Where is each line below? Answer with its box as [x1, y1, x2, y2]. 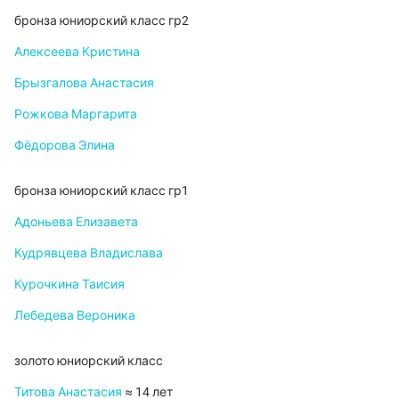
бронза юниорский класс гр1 [14, 183, 189, 199]
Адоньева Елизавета [14, 215, 138, 230]
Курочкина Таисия [14, 277, 125, 292]
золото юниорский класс [14, 354, 163, 369]
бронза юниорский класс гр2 [14, 13, 189, 28]
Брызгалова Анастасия [14, 76, 154, 91]
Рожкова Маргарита [14, 107, 137, 122]
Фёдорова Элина [14, 138, 115, 153]
